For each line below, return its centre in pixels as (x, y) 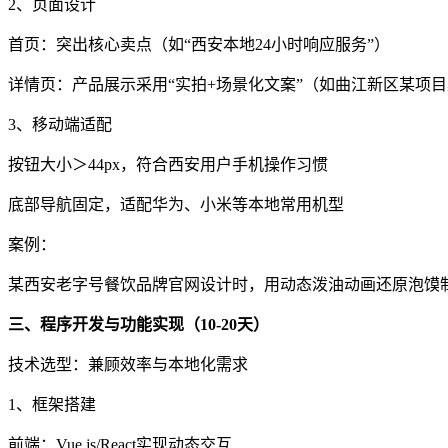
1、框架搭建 (52, 404)
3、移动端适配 (60, 124)
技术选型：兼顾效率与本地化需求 (128, 364)
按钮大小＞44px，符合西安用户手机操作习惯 (168, 164)
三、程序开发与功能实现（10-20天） (138, 324)
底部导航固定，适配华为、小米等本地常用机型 (176, 204)
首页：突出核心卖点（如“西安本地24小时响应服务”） (199, 44)
